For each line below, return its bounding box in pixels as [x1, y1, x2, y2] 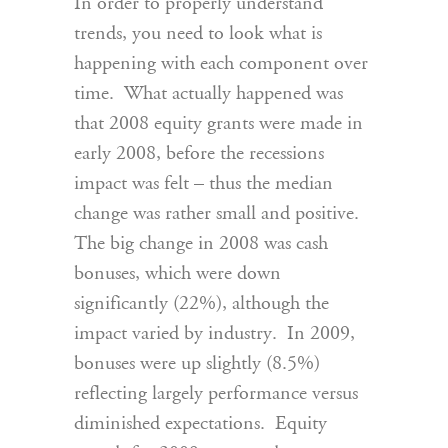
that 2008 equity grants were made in [74, 114, 363, 134]
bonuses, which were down [74, 264, 281, 284]
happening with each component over [74, 54, 368, 74]
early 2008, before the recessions [74, 144, 324, 164]
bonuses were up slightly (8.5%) [74, 354, 320, 374]
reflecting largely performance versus [74, 384, 358, 404]
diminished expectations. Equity [74, 414, 327, 434]
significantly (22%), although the [74, 294, 329, 314]
